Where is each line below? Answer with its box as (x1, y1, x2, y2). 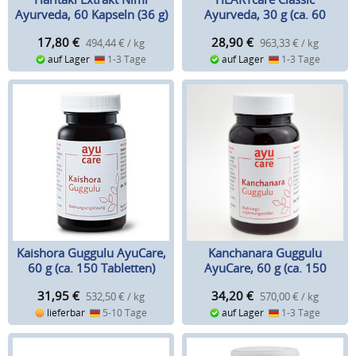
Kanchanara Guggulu (208, 245, 322, 261)
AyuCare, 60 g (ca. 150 (203, 260, 327, 277)
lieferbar (44, 305, 90, 319)
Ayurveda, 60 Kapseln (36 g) (14, 6, 168, 23)
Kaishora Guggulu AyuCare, (16, 245, 166, 261)
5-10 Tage (100, 305, 148, 319)
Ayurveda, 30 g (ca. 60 (204, 6, 326, 23)
